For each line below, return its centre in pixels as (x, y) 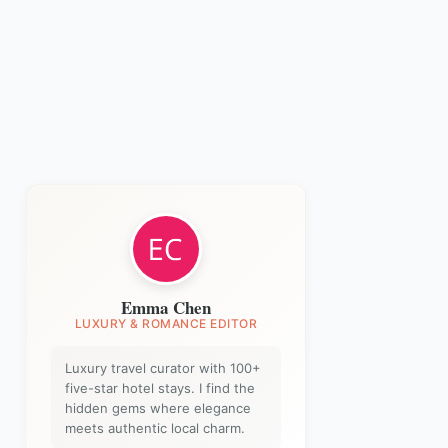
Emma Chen (166, 307)
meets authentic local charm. (155, 428)
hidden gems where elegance (158, 408)
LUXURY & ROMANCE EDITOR (166, 323)
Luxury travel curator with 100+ (163, 368)
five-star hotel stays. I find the (160, 388)
